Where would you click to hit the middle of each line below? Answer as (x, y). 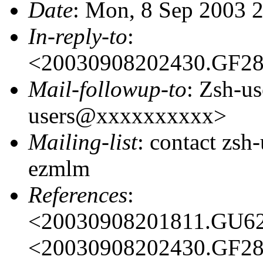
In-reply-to (78, 36)
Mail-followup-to (107, 89)
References (78, 194)
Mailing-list (83, 141)
